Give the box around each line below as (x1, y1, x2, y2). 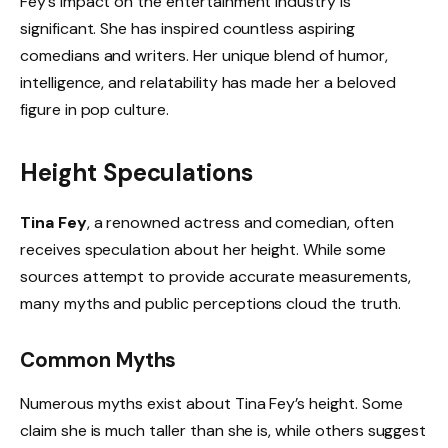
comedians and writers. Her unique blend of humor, (20, 44, 388, 66)
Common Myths (20, 346, 177, 373)
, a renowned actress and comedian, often (86, 212, 394, 234)
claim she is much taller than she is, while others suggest (20, 420, 427, 442)
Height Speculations (20, 157, 254, 189)
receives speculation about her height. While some (20, 239, 386, 261)
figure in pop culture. (20, 98, 169, 120)
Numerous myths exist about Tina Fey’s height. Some (20, 393, 403, 415)
